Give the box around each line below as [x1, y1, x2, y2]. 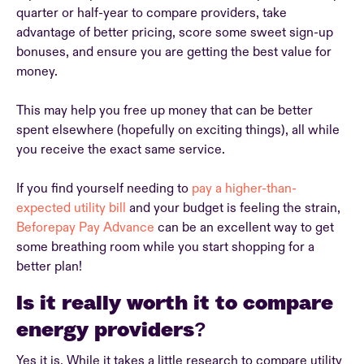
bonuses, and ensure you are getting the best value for [16, 44, 331, 60]
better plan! [16, 258, 85, 275]
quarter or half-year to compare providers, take [16, 5, 287, 21]
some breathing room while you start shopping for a [16, 239, 314, 255]
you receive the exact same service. [16, 141, 225, 158]
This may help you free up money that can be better [16, 102, 313, 119]
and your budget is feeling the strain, [126, 200, 340, 216]
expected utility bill [16, 200, 126, 216]
